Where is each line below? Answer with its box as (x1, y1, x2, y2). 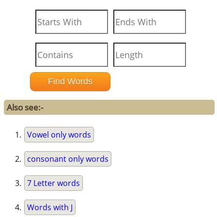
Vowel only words (27, 129, 92, 140)
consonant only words (27, 154, 109, 165)
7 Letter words (27, 178, 80, 189)
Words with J (27, 202, 73, 213)
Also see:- (7, 102, 44, 113)
